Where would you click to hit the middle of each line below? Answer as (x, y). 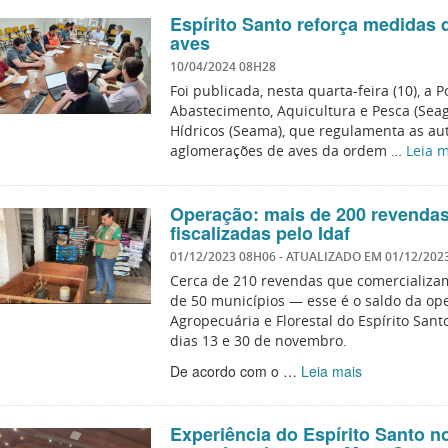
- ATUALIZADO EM (331, 257)
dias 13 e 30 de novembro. (258, 340)
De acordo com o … (235, 371)
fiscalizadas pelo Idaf (259, 233)
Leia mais (331, 371)
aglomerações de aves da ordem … (287, 150)
